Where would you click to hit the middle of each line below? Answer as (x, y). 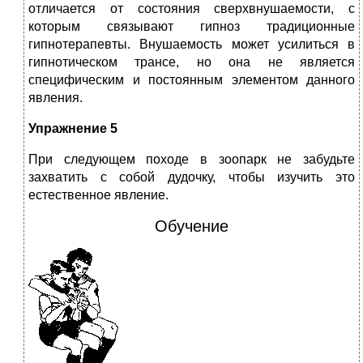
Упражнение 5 (73, 129)
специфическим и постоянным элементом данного (192, 80)
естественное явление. (98, 195)
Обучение (192, 226)
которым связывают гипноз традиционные (192, 27)
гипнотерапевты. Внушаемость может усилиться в (192, 45)
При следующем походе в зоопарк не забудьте (192, 160)
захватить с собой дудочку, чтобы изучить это (192, 177)
